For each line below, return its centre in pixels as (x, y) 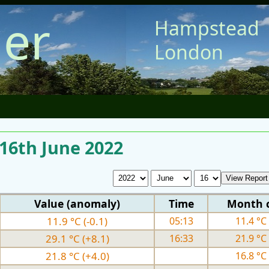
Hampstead (207, 28)
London (189, 52)
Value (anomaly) (77, 203)
